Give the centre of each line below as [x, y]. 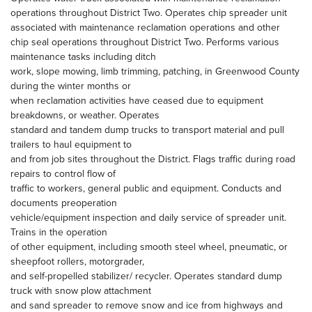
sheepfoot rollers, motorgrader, [77, 261]
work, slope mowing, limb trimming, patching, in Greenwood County [155, 71]
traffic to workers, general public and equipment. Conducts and [146, 188]
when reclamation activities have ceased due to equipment [137, 100]
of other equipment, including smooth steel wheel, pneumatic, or [149, 247]
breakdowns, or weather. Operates [85, 115]
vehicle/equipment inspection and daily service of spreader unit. [148, 217]
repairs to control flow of [63, 173]
